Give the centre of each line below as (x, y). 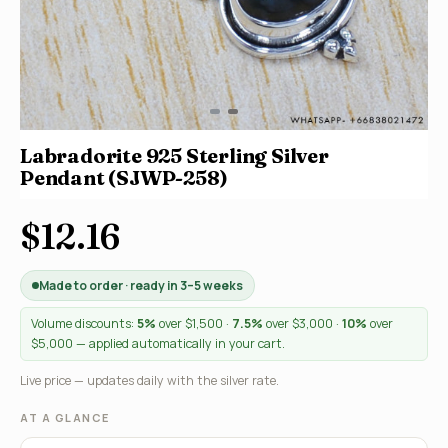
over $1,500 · (194, 323)
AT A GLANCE (65, 417)
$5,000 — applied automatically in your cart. (158, 343)
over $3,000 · (302, 323)
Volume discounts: (84, 323)
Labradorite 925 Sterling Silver (174, 155)
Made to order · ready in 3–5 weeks (141, 285)
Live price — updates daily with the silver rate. (149, 380)
